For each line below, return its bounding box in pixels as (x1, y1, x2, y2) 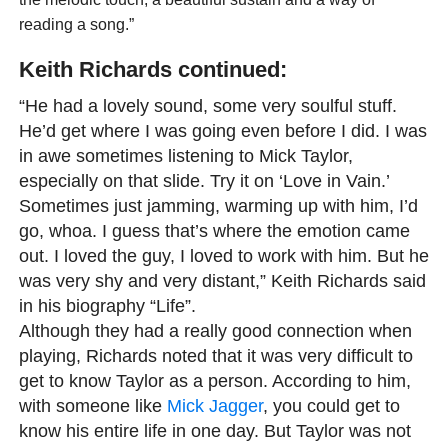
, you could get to (262, 395, 400, 417)
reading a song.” (18, 16, 134, 34)
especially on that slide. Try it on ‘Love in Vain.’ (18, 170, 389, 192)
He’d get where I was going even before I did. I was (18, 120, 427, 142)
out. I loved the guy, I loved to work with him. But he (18, 245, 429, 267)
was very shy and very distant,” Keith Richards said (18, 270, 426, 292)
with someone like (18, 395, 167, 417)
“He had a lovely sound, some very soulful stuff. (18, 95, 397, 117)
